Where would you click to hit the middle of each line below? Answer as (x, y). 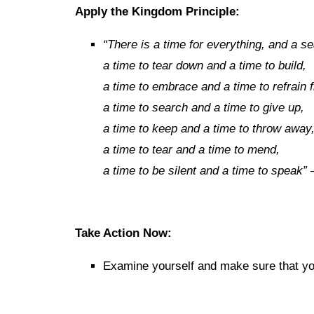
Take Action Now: (123, 233)
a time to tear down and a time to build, (205, 66)
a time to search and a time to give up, (204, 108)
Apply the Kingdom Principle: (157, 12)
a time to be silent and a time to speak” (205, 171)
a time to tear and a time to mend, (191, 150)
